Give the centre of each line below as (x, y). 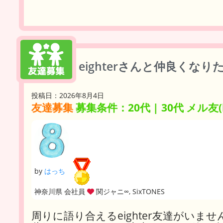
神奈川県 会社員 (60, 191)
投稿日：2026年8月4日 (68, 95)
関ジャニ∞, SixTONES (129, 191)
